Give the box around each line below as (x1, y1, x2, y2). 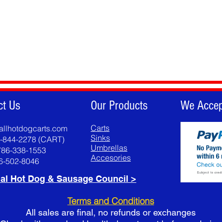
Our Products (91, 98, 148, 113)
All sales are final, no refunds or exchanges (26, 207, 196, 218)
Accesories (91, 152, 131, 163)
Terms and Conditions (67, 195, 154, 207)
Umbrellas (91, 142, 127, 153)
